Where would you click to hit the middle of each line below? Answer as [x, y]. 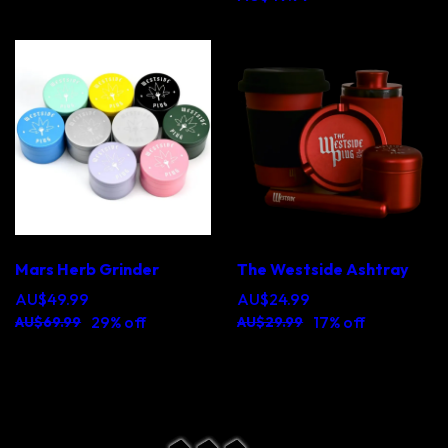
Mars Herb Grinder [87, 269]
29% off [119, 322]
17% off [339, 322]
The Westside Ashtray [323, 269]
